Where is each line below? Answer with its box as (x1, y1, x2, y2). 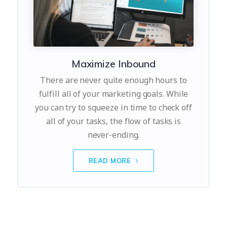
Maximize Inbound (71, 57, 156, 70)
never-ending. (87, 129, 140, 141)
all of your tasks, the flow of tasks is (46, 116, 181, 127)
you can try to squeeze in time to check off (35, 102, 192, 113)
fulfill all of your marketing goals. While (39, 88, 188, 100)
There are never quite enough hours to (40, 74, 187, 86)
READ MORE (88, 157, 133, 165)
